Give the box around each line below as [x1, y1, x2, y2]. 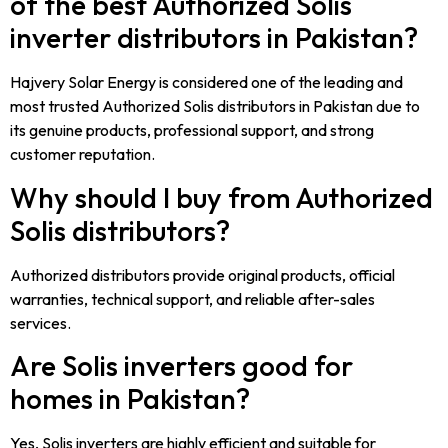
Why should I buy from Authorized [10, 179, 433, 215]
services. [10, 312, 71, 333]
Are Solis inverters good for [10, 348, 353, 383]
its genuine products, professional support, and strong [10, 120, 374, 141]
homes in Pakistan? [10, 381, 250, 416]
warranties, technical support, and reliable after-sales [10, 288, 375, 309]
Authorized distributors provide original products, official [10, 264, 395, 285]
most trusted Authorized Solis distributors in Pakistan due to [10, 96, 420, 117]
